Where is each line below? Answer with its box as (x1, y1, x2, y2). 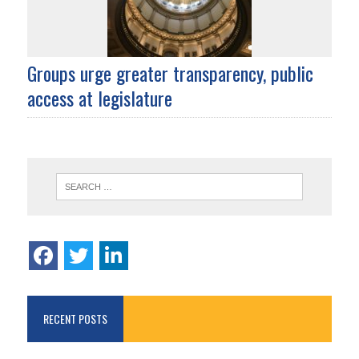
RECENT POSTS (42, 310, 107, 328)
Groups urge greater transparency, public (26, 58, 313, 88)
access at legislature (26, 83, 172, 113)
